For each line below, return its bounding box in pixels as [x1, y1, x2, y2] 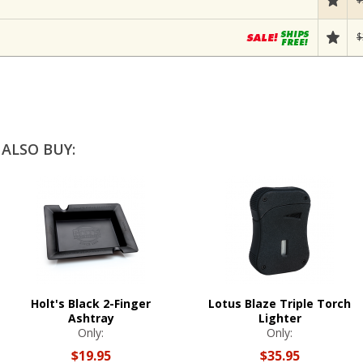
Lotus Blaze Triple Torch [208, 296, 351, 311]
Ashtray [67, 310, 114, 326]
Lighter [258, 310, 301, 326]
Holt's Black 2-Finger [31, 296, 151, 311]
